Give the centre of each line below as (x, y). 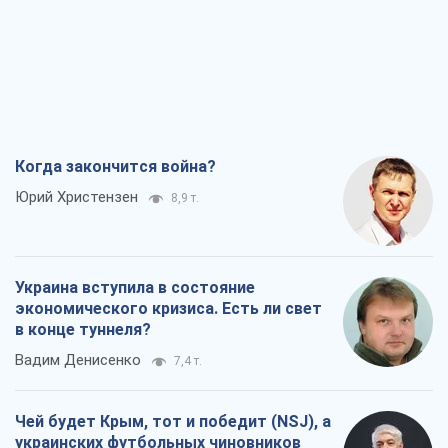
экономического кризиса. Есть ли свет (168, 308)
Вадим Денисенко (78, 359)
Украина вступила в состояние (135, 287)
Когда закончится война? (115, 166)
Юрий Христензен (76, 196)
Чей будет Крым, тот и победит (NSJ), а (173, 421)
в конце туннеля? (83, 329)
